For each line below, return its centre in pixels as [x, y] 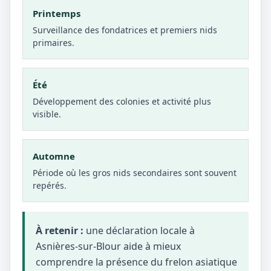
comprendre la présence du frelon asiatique [136, 262]
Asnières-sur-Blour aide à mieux [108, 246]
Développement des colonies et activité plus [122, 101]
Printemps [57, 13]
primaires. [54, 43]
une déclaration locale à [139, 230]
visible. [47, 114]
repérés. [50, 185]
